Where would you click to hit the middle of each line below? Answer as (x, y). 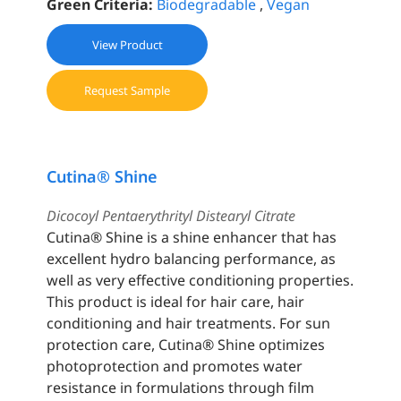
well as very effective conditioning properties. (200, 281)
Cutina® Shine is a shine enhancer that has (192, 238)
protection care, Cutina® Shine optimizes (186, 345)
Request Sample (128, 91)
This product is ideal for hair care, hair (176, 302)
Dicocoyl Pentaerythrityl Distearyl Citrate (171, 216)
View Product (127, 45)
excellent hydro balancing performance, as (192, 259)
